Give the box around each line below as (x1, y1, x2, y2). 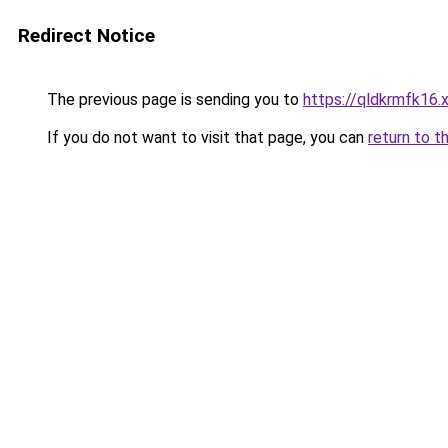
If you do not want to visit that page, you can (43, 128, 368, 147)
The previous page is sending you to (43, 90, 303, 109)
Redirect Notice (18, 24, 155, 47)
